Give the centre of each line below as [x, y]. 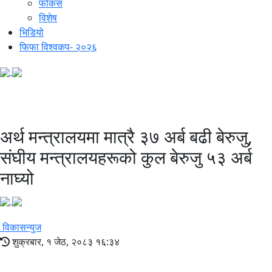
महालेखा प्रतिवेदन [136, 108]
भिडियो [32, 32]
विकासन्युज [22, 227]
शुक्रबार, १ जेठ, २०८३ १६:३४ [65, 242]
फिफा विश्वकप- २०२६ [58, 47]
